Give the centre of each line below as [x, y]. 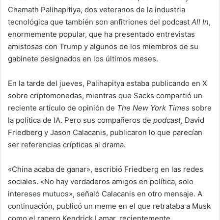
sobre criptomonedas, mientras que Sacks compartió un [105, 96]
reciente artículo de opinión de [62, 108]
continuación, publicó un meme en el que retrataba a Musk [109, 206]
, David [192, 120]
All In [200, 22]
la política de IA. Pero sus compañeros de [81, 120]
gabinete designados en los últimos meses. [83, 59]
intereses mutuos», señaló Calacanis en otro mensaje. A [105, 194]
